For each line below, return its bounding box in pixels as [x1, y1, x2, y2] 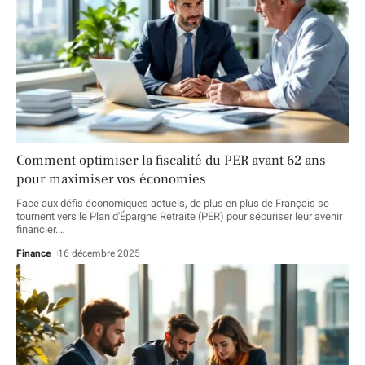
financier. [16, 221, 58, 237]
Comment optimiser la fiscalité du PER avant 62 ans [16, 151, 326, 169]
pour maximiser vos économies [16, 169, 206, 188]
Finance [16, 245, 51, 261]
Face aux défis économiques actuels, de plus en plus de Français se [16, 195, 329, 211]
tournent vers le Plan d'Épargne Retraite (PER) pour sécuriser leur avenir [16, 208, 342, 224]
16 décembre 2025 [58, 245, 141, 261]
